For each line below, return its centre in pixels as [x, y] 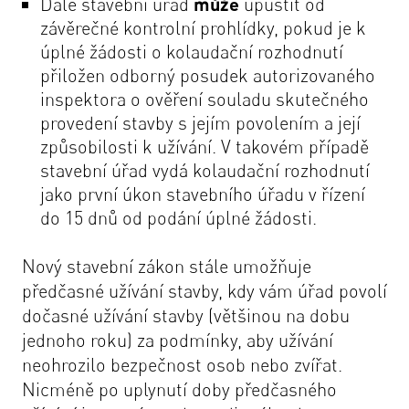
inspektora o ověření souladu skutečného [204, 99]
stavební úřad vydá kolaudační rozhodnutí [205, 170]
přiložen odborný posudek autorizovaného [208, 75]
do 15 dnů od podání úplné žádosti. [178, 217]
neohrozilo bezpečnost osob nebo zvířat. [182, 364]
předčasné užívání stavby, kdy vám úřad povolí [204, 290]
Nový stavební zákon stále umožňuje [167, 266]
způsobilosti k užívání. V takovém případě [204, 146]
